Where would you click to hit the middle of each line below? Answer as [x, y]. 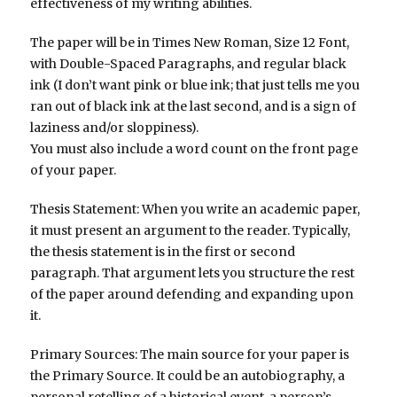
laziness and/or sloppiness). [115, 128]
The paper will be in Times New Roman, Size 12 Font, [190, 43]
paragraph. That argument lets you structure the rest [193, 273]
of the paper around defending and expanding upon [192, 295]
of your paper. [74, 171]
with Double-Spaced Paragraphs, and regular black [189, 64]
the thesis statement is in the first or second [163, 252]
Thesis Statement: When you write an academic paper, [195, 210]
